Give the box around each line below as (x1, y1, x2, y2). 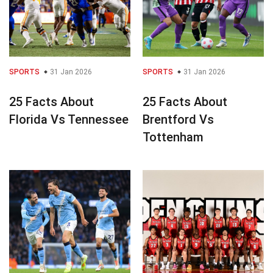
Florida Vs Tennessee (9, 112, 129, 127)
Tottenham (143, 129, 204, 144)
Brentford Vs (143, 112, 214, 127)
